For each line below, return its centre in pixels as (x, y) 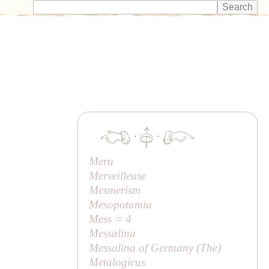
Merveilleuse (118, 175)
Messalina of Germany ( (145, 247)
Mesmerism (115, 190)
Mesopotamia (121, 204)
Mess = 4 (110, 219)
